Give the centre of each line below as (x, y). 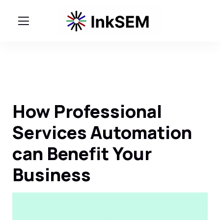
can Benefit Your (82, 153)
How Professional (87, 111)
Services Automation (102, 132)
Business (52, 175)
